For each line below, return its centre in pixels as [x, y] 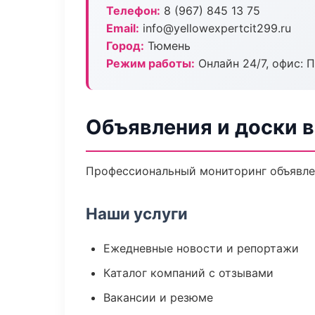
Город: [125, 46]
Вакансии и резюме [158, 297]
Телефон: [133, 11]
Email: [123, 28]
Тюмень [167, 46]
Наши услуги [137, 213]
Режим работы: [150, 63]
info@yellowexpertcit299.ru [215, 28]
